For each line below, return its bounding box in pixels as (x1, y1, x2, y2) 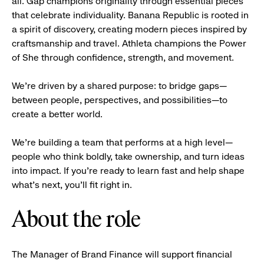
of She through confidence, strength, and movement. (12, 52, 234, 63)
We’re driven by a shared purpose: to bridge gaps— (12, 80, 227, 91)
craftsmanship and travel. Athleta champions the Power (12, 38, 246, 49)
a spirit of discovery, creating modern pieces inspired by (12, 24, 247, 35)
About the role (12, 210, 141, 232)
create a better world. (12, 108, 103, 120)
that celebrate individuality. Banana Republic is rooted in (12, 9, 249, 21)
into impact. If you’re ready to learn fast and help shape (12, 165, 245, 176)
